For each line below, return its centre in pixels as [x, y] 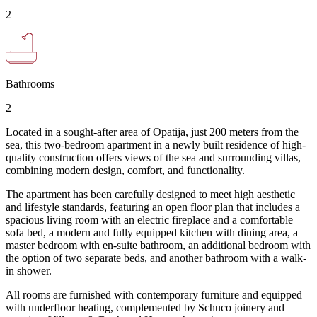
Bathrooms [30, 83]
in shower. [29, 270]
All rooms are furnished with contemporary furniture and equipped [154, 294]
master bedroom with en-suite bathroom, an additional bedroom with [158, 245]
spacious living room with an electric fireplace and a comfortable [149, 219]
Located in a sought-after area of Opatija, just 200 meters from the [152, 132]
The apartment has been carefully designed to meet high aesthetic [150, 194]
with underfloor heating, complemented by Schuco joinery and [145, 307]
